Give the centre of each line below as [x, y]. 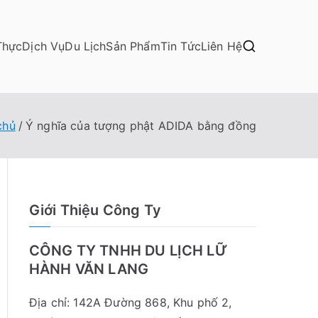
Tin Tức [180, 46]
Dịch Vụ [44, 46]
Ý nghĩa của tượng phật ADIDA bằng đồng [141, 126]
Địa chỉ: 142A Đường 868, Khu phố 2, [131, 302]
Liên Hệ [221, 46]
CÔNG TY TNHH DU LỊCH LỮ [128, 250]
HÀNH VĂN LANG [89, 269]
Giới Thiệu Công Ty [95, 210]
